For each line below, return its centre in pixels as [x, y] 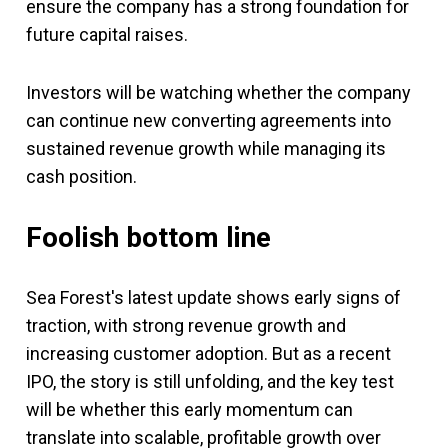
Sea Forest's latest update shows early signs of [213, 297]
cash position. [81, 176]
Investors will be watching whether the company [218, 92]
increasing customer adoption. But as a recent [208, 353]
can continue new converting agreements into [208, 120]
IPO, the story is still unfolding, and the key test [210, 381]
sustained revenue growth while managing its [206, 148]
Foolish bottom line [148, 237]
